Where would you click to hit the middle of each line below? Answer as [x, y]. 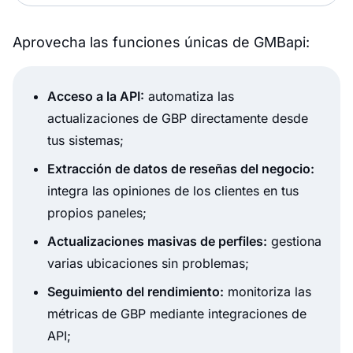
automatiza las [189, 97]
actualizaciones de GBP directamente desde [178, 119]
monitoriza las [268, 292]
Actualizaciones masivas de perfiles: [157, 242]
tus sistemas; [85, 141]
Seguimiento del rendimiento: [136, 292]
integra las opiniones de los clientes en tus [173, 191]
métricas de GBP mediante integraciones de [177, 314]
